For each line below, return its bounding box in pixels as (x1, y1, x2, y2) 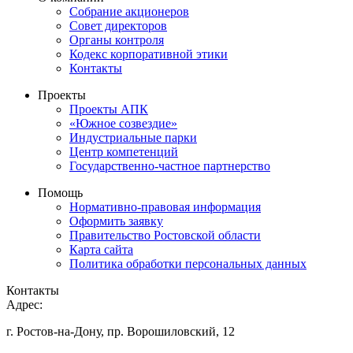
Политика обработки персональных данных (69, 256, 307, 270)
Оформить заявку (69, 214, 163, 228)
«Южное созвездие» (69, 116, 177, 130)
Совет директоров (69, 18, 167, 32)
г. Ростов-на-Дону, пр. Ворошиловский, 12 (6, 324, 235, 338)
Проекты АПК (69, 102, 148, 116)
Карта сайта (69, 242, 133, 256)
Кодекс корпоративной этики (69, 46, 228, 61)
